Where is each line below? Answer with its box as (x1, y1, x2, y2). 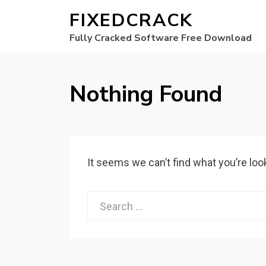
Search (87, 194, 120, 206)
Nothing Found (69, 79, 222, 109)
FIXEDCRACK (69, 8, 193, 33)
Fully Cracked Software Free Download (69, 31, 252, 45)
